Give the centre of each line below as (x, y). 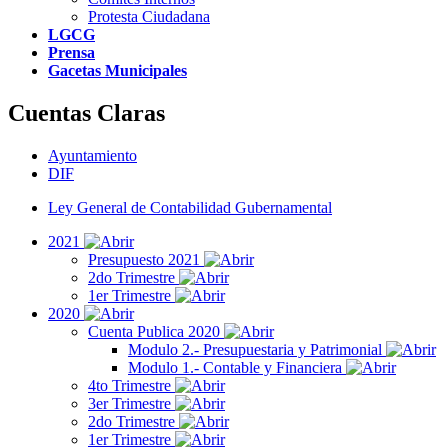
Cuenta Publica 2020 (156, 331)
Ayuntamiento (92, 155)
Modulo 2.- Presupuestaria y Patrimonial (257, 349)
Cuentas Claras (86, 112)
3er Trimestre (131, 403)
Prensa (71, 52)
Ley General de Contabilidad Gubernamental (190, 207)
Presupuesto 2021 (146, 259)
